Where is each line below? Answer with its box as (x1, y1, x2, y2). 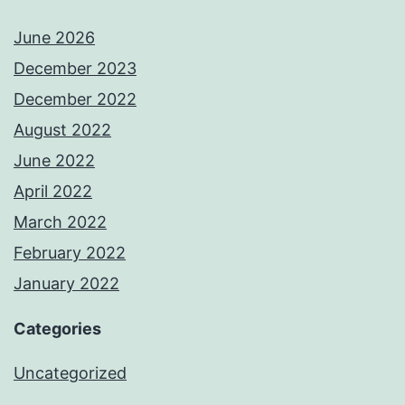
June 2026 (14, 28, 95, 48)
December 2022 (14, 89, 137, 109)
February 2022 (14, 243, 126, 263)
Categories (14, 319, 101, 339)
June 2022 (14, 151, 95, 171)
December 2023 (14, 59, 137, 79)
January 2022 (14, 274, 119, 294)
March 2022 (14, 212, 107, 232)
